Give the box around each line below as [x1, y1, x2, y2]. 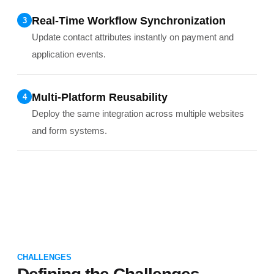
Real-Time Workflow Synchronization [32, 15, 226, 27]
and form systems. [32, 125, 107, 136]
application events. [32, 49, 106, 59]
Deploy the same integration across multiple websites [32, 108, 244, 119]
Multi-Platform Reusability [32, 91, 168, 103]
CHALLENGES [17, 253, 72, 262]
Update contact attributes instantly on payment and [32, 32, 234, 42]
